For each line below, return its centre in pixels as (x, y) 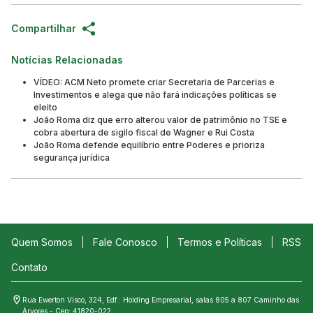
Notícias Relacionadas (67, 59)
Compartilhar (44, 28)
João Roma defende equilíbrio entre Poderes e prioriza (149, 145)
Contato (29, 267)
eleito (45, 107)
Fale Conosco (125, 242)
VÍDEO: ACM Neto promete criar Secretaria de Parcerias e (154, 82)
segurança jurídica (72, 157)
